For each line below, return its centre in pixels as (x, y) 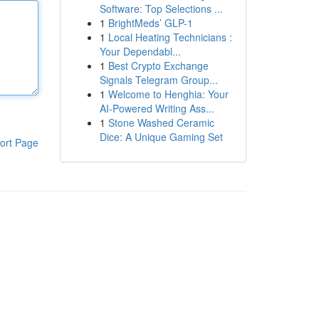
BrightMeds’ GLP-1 (150, 23)
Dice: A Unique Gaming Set (161, 137)
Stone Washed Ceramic (161, 122)
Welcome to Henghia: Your (168, 94)
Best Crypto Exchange (158, 66)
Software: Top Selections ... (161, 9)
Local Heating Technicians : (170, 37)
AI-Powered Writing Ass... (157, 108)
